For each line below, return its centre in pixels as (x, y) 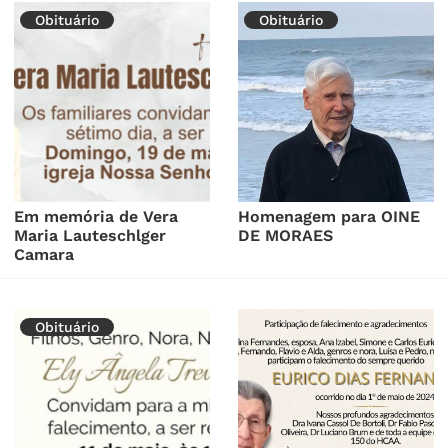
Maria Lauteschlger (90, 235)
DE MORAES (286, 235)
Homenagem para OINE (329, 216)
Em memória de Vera (96, 216)
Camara (44, 254)
